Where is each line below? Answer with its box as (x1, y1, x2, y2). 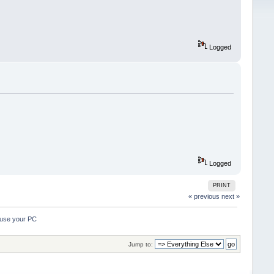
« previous (188, 192, 220, 200)
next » (221, 192, 240, 200)
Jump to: (128, 241, 154, 248)
